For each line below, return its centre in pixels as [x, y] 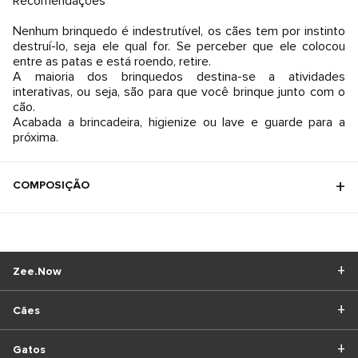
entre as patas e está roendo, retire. [112, 62]
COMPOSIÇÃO [51, 185]
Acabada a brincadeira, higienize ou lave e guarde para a [179, 122]
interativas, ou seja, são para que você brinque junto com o [179, 92]
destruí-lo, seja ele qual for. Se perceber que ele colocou [179, 46]
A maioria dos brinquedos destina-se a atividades [179, 77]
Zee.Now [37, 271]
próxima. [36, 137]
